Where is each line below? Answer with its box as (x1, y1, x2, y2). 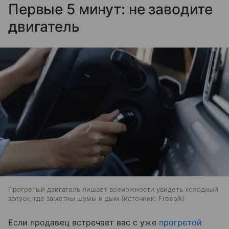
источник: (124, 194, 156, 203)
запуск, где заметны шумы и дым (8, 194, 119, 203)
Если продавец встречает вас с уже (8, 217, 159, 228)
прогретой (158, 217, 202, 228)
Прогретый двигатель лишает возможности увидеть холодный (8, 185, 218, 194)
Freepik (158, 194, 182, 203)
